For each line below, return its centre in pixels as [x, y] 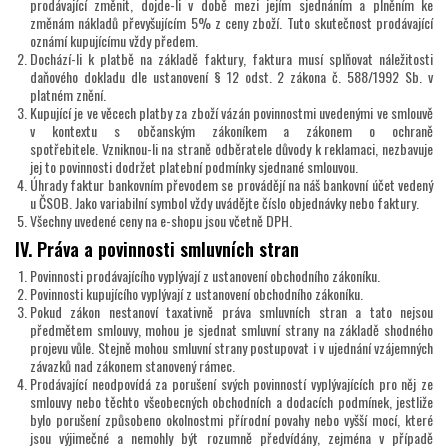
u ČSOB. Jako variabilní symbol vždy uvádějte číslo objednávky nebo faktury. [224, 203]
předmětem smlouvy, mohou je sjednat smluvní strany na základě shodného [231, 330]
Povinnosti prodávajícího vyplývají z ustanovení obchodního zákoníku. [205, 276]
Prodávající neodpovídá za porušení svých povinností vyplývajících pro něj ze [231, 384]
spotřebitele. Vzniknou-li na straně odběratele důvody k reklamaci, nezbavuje [231, 149]
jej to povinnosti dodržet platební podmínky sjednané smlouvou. [195, 167]
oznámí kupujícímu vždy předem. [114, 41]
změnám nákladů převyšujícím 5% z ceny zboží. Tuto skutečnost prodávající [231, 23]
